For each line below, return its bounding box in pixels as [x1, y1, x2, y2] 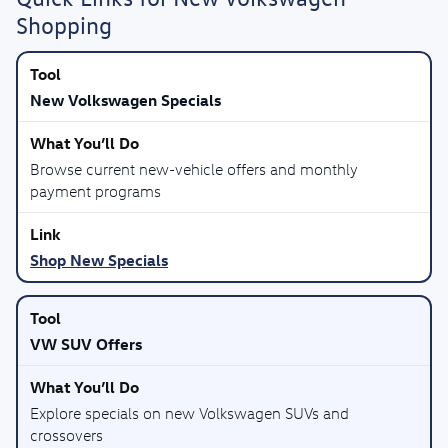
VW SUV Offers [30, 334, 142, 354]
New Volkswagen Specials [30, 90, 221, 110]
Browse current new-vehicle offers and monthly [30, 160, 358, 178]
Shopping [16, 10, 112, 40]
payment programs [30, 182, 161, 200]
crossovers [30, 426, 103, 444]
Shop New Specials [30, 250, 168, 270]
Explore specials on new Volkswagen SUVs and [30, 404, 349, 422]
